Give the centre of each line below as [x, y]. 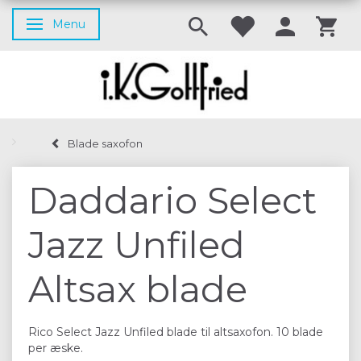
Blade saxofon [105, 143]
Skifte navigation [86, 26]
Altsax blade [138, 289]
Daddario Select [172, 200]
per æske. [57, 348]
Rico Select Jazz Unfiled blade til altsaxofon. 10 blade [176, 332]
